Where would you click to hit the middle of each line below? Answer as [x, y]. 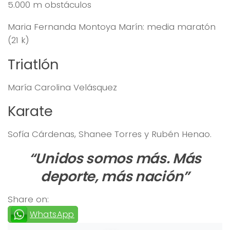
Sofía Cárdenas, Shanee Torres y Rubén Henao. [110, 134]
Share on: [28, 199]
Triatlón [33, 64]
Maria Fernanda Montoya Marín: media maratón [112, 27]
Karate [30, 111]
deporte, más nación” [115, 177]
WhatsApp [52, 215]
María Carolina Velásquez [62, 87]
